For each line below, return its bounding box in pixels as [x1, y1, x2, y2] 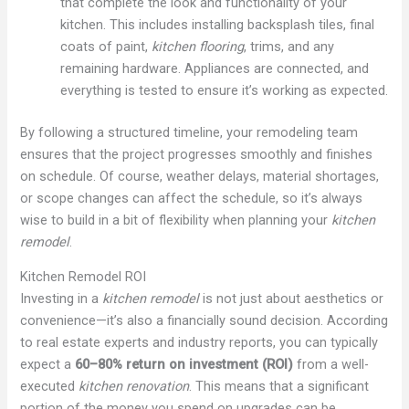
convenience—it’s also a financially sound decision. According [20, 312, 389, 330]
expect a [20, 356, 76, 373]
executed [20, 378, 79, 395]
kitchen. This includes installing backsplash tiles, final [60, 16, 375, 33]
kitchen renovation [79, 378, 190, 395]
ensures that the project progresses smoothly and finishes [20, 145, 373, 163]
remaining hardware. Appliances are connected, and [60, 59, 370, 77]
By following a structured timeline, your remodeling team [20, 123, 359, 141]
